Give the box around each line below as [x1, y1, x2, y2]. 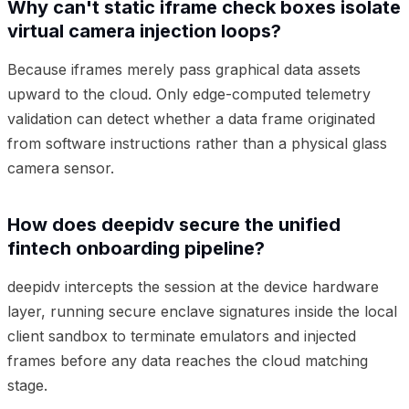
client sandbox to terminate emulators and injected [7, 327, 356, 346]
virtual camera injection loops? [7, 20, 281, 43]
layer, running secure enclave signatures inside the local [7, 302, 397, 321]
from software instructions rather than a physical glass [7, 134, 387, 153]
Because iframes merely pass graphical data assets [7, 60, 361, 79]
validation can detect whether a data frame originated [7, 110, 375, 129]
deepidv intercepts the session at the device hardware [7, 278, 379, 297]
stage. [7, 376, 47, 395]
